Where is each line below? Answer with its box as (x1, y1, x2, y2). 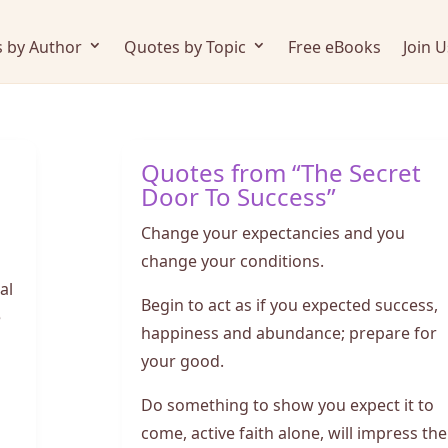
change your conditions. (140, 245, 324, 273)
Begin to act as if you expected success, (140, 289, 438, 317)
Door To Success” (140, 173, 336, 216)
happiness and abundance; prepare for (140, 317, 437, 345)
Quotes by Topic (123, 31, 246, 59)
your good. (140, 345, 224, 373)
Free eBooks (287, 31, 381, 59)
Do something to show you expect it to (140, 389, 434, 417)
